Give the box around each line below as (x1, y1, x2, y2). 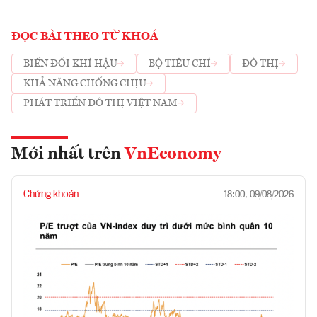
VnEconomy (125, 145, 221, 163)
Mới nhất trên (11, 145, 125, 163)
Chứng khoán (23, 189, 79, 200)
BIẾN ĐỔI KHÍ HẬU (23, 59, 117, 69)
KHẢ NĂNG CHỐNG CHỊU (23, 79, 146, 89)
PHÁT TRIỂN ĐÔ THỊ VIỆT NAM (23, 98, 178, 109)
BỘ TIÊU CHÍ (149, 59, 211, 69)
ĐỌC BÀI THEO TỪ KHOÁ (11, 30, 158, 42)
